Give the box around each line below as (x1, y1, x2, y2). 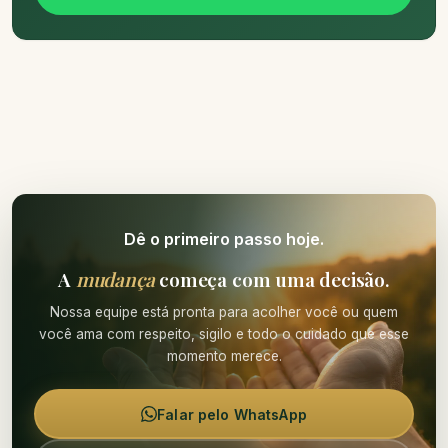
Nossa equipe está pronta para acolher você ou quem (50, 304, 398, 321)
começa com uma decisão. (154, 266, 390, 293)
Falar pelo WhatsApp (157, 405, 307, 423)
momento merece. (166, 348, 282, 365)
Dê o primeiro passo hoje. (124, 229, 324, 250)
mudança (75, 266, 155, 293)
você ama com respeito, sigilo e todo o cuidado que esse (39, 326, 409, 343)
